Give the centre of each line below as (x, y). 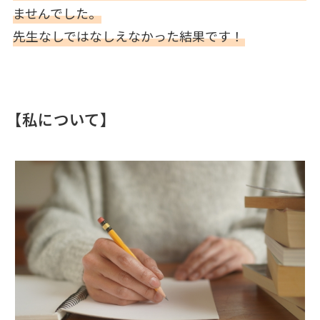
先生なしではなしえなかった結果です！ (128, 35)
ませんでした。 (57, 12)
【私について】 (61, 119)
